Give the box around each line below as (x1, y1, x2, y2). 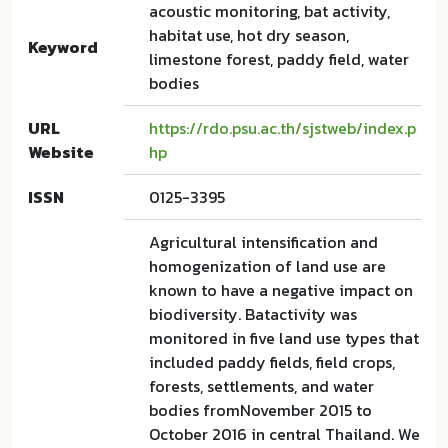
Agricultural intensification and (149, 230, 378, 254)
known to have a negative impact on (149, 278, 413, 302)
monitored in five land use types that (149, 326, 419, 350)
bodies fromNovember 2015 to (149, 398, 372, 422)
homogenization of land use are (149, 254, 386, 278)
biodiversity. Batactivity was (149, 302, 357, 326)
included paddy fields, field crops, (149, 350, 395, 374)
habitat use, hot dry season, (149, 23, 349, 47)
